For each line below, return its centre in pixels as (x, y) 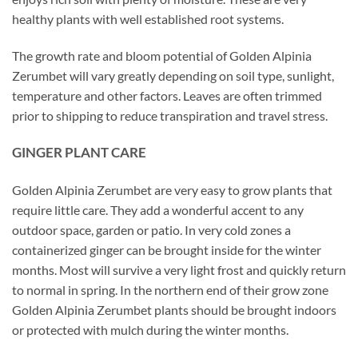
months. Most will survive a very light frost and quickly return (179, 270)
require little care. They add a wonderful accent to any (158, 210)
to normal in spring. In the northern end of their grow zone (170, 290)
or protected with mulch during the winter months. (150, 330)
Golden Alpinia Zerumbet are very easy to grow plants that (172, 190)
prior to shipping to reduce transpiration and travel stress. (170, 115)
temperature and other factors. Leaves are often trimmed (167, 95)
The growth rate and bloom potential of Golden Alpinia (162, 55)
